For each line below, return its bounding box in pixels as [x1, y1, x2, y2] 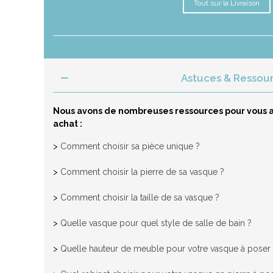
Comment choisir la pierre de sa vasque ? [60, 167, 224, 177]
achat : [53, 119, 82, 129]
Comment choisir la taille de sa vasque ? [60, 193, 219, 202]
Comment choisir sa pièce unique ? [60, 141, 200, 151]
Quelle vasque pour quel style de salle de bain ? [60, 218, 252, 228]
